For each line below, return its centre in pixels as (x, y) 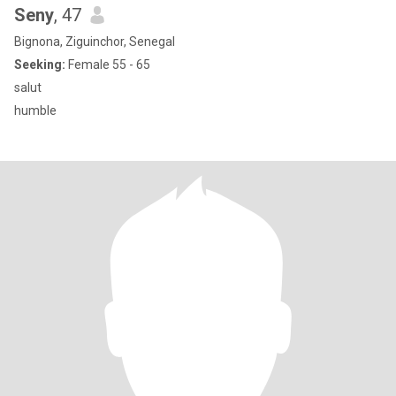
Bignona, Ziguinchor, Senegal (95, 42)
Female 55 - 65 (108, 65)
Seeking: (40, 65)
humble (35, 110)
